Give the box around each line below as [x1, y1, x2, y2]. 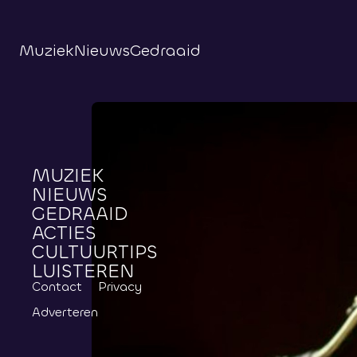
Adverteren [32, 304, 98, 320]
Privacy [98, 278, 142, 295]
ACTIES [32, 220, 96, 245]
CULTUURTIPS [32, 239, 158, 265]
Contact [32, 278, 82, 295]
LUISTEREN [32, 258, 135, 284]
